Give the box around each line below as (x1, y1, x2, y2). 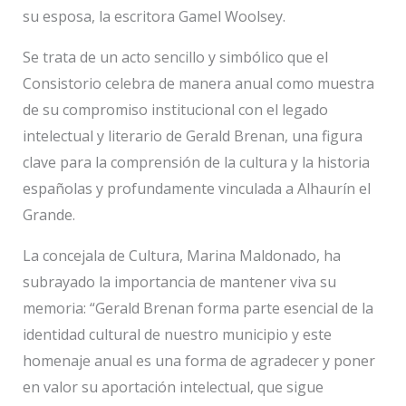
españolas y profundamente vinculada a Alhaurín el (22, 179, 371, 198)
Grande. (22, 205, 75, 225)
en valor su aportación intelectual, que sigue (22, 377, 324, 397)
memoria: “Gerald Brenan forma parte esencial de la (22, 298, 373, 318)
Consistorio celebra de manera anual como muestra (22, 73, 374, 93)
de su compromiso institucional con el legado (22, 100, 328, 120)
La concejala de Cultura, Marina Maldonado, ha (22, 246, 341, 266)
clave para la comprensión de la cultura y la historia (22, 152, 370, 172)
